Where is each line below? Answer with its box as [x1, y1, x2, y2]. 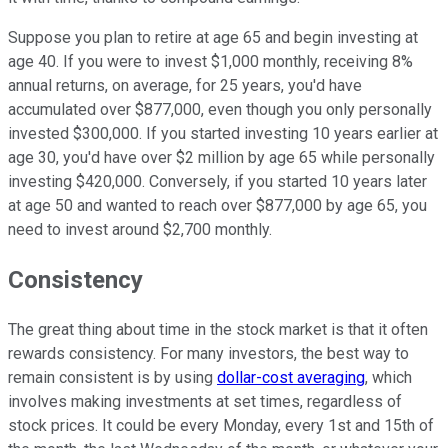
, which [365, 368, 412, 388]
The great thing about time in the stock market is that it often [8, 320, 428, 340]
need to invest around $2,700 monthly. [8, 220, 272, 240]
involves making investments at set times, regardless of [8, 392, 402, 412]
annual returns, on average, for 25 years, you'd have [8, 76, 362, 96]
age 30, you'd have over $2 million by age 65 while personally [8, 148, 435, 168]
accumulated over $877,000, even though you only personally [8, 100, 432, 120]
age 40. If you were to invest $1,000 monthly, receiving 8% [8, 52, 413, 72]
